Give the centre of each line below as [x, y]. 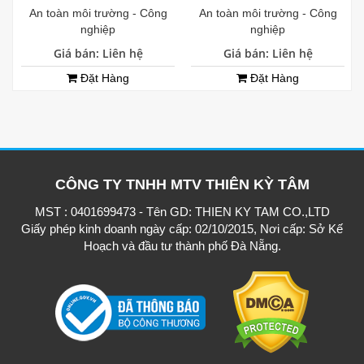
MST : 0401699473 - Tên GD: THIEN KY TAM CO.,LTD [182, 212]
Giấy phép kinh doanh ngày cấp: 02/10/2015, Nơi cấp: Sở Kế [182, 229]
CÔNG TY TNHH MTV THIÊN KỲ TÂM [182, 185]
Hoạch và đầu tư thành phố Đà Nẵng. [182, 246]
